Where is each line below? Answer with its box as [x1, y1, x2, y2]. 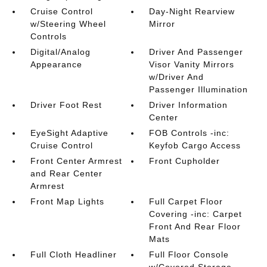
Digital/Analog [30, 46, 91, 57]
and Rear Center [30, 168, 103, 178]
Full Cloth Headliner [30, 249, 117, 259]
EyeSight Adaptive [30, 128, 108, 138]
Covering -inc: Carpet [149, 209, 243, 219]
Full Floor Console [149, 249, 229, 259]
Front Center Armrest [30, 156, 122, 166]
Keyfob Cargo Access [149, 140, 241, 150]
